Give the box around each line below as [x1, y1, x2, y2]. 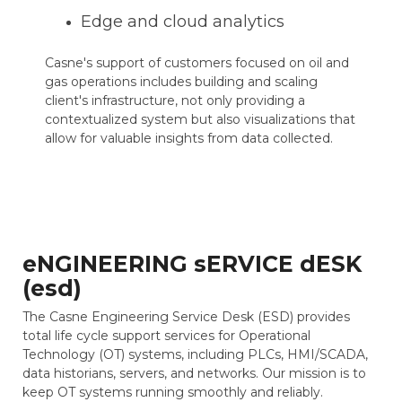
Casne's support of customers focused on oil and [45, 54, 349, 71]
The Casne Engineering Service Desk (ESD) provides [22, 308, 350, 325]
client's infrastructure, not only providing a [45, 92, 305, 109]
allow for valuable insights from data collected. [45, 129, 333, 146]
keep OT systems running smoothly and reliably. [22, 383, 323, 400]
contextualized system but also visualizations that [45, 110, 355, 127]
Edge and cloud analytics [81, 11, 284, 31]
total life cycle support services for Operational [22, 327, 310, 344]
